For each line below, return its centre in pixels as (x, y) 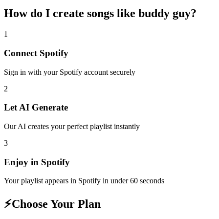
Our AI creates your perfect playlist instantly (72, 126)
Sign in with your (32, 72)
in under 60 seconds (132, 181)
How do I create (45, 13)
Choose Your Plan (56, 204)
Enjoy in (22, 162)
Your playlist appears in (41, 181)
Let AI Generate (36, 108)
